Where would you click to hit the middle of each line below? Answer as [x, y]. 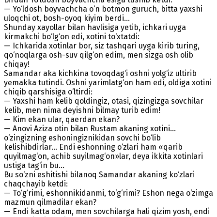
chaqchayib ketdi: [36, 184]
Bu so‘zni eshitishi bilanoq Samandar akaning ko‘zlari [99, 174]
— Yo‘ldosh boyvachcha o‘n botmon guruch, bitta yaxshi [103, 9]
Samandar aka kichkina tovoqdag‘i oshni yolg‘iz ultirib [100, 73]
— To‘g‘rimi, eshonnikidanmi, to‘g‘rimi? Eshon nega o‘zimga [108, 193]
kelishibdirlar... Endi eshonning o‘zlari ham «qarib [93, 147]
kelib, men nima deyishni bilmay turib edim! [82, 110]
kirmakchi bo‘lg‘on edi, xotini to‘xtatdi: [73, 36]
